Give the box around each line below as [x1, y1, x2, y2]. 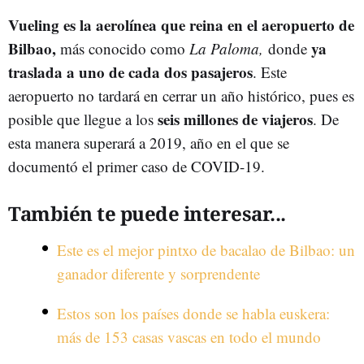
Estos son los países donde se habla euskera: [57, 303, 330, 323]
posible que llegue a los [8, 109, 158, 129]
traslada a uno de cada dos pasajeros [8, 61, 253, 83]
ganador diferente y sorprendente [57, 263, 260, 284]
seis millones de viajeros [158, 108, 313, 130]
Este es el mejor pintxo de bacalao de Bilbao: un [57, 240, 355, 260]
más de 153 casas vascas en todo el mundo [57, 327, 321, 347]
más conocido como [56, 38, 189, 58]
